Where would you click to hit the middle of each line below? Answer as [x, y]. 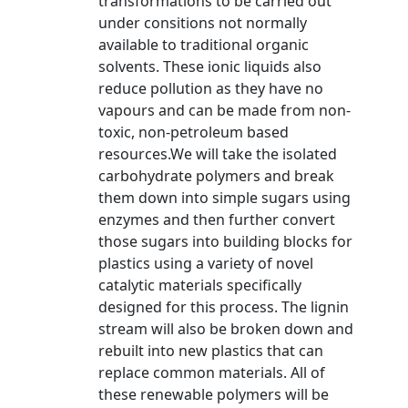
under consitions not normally [203, 23]
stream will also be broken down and [226, 329]
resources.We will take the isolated [218, 154]
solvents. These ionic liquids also [210, 66]
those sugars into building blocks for [225, 241]
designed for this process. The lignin [224, 307]
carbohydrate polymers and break [216, 176]
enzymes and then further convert [217, 219]
